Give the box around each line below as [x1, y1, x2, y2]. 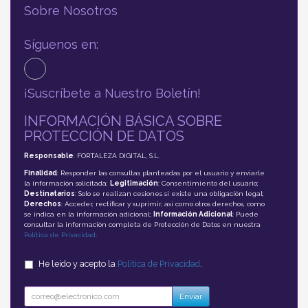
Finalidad [24, 169, 57, 177]
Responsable [24, 152, 74, 159]
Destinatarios [24, 190, 75, 197]
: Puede [232, 210, 258, 218]
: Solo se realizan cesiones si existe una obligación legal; [75, 190, 264, 197]
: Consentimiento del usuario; [158, 179, 258, 187]
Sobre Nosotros [24, 3, 118, 18]
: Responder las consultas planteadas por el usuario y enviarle [57, 169, 265, 177]
